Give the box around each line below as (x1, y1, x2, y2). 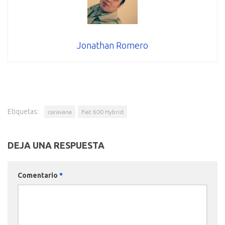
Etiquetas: (8, 107, 39, 116)
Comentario (18, 171, 59, 179)
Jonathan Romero (77, 40, 148, 50)
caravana (48, 108, 72, 115)
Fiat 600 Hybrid (81, 108, 124, 115)
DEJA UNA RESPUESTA (8, 140, 104, 150)
